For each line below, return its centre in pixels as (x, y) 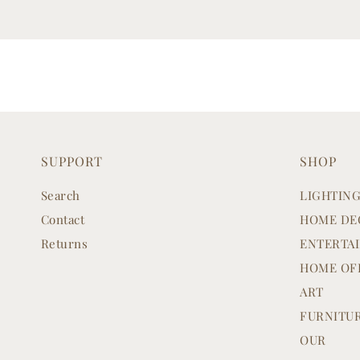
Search (60, 195)
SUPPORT (72, 161)
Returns (64, 243)
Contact (63, 219)
